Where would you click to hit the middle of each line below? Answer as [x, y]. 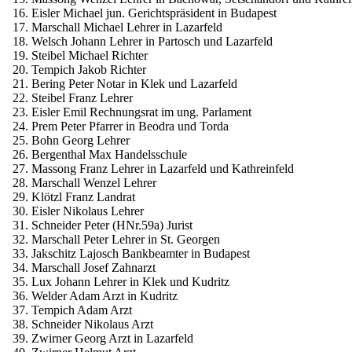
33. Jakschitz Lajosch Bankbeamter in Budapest [128, 253]
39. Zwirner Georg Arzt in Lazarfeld [100, 338]
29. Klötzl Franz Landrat [71, 196]
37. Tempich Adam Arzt [69, 310]
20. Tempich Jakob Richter [76, 69]
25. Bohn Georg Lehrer [68, 140]
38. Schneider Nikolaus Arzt [80, 324]
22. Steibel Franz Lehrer [70, 97]
